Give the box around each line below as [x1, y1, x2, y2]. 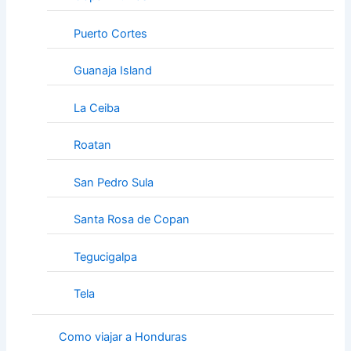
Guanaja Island [73, 63, 152, 78]
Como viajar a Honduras [58, 329, 187, 344]
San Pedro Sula [73, 175, 154, 190]
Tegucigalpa [73, 249, 137, 264]
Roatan [73, 138, 111, 153]
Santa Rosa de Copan [73, 212, 190, 227]
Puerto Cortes [73, 26, 147, 41]
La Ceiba [73, 100, 120, 115]
